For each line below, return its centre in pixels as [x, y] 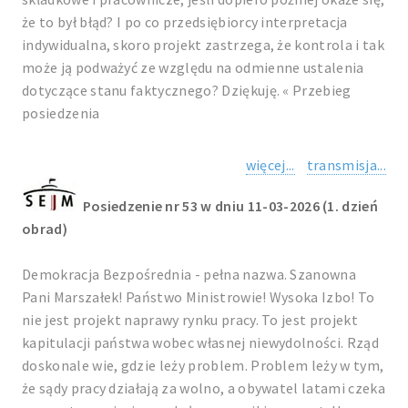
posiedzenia [61, 113]
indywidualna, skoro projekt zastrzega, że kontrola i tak [203, 45]
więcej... [270, 165]
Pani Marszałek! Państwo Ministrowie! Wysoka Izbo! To [199, 297]
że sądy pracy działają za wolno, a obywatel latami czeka [204, 388]
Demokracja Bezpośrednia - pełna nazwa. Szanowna [189, 274]
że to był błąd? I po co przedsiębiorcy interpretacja [185, 22]
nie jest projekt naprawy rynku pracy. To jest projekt [190, 320]
